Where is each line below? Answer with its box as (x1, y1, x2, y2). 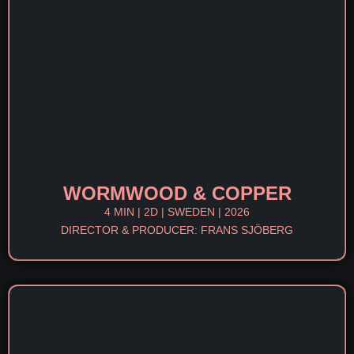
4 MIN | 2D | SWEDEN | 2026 (104, 205, 250, 218)
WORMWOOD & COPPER (62, 183, 292, 204)
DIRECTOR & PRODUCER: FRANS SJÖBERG (61, 224, 293, 236)
